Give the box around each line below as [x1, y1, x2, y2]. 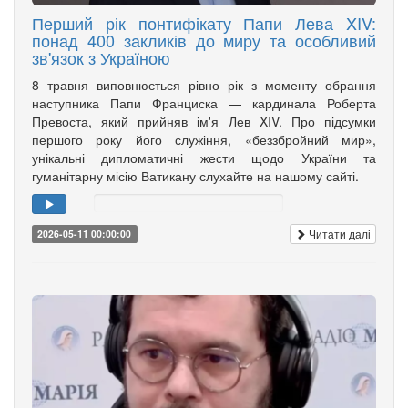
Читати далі [306, 226, 371, 242]
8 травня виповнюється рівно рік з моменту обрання [32, 75, 376, 94]
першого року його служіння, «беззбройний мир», [32, 129, 376, 148]
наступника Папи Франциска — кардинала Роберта [32, 93, 376, 112]
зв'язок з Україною [32, 45, 170, 69]
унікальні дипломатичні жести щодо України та [32, 148, 376, 167]
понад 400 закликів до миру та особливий [32, 27, 376, 52]
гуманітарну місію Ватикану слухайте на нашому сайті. [32, 166, 359, 185]
